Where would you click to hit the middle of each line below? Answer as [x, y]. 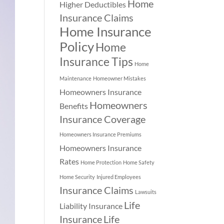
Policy [77, 46]
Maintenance [76, 78]
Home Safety [139, 162]
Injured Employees [119, 176]
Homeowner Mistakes [120, 78]
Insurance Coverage [103, 119]
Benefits [74, 105]
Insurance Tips [96, 61]
